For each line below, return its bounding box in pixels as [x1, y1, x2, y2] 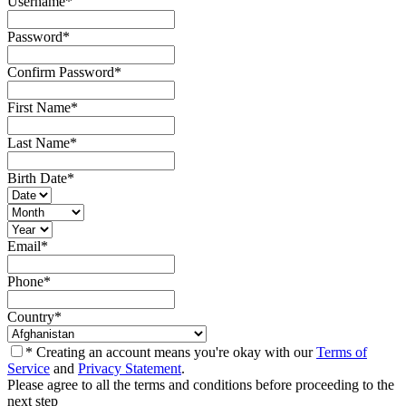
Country [7, 309, 54, 325]
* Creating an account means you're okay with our [25, 344, 316, 361]
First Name [7, 100, 71, 116]
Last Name [7, 135, 70, 151]
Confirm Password [7, 64, 114, 81]
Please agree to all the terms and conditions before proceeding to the [7, 377, 394, 393]
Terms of [316, 344, 367, 361]
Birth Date [7, 170, 67, 187]
